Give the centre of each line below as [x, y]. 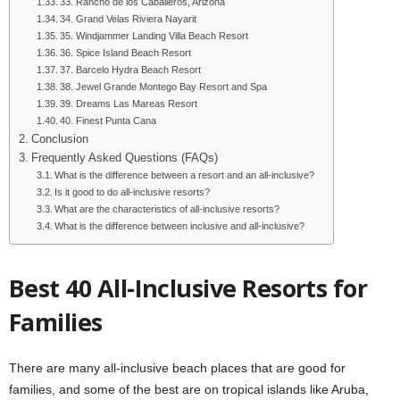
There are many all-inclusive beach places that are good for [177, 367]
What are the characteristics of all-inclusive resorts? [167, 208]
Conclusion [61, 139]
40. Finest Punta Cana [108, 120]
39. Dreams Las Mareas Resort [129, 103]
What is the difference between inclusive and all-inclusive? [180, 225]
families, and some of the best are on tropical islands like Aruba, [189, 389]
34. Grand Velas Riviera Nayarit [129, 18]
